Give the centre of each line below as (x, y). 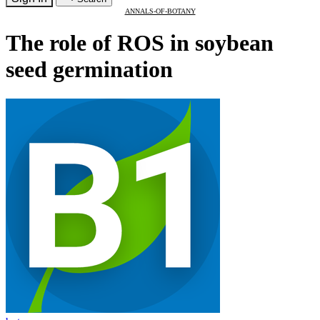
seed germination (89, 70)
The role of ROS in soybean (140, 43)
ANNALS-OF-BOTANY (160, 11)
